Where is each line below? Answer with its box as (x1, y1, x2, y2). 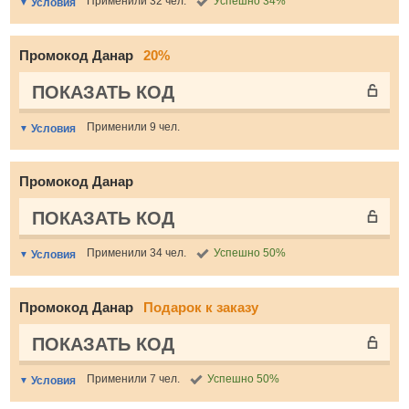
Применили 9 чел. (87, 121, 180, 133)
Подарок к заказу (143, 299, 258, 315)
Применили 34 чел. (87, 246, 186, 259)
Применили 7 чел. (87, 372, 180, 385)
